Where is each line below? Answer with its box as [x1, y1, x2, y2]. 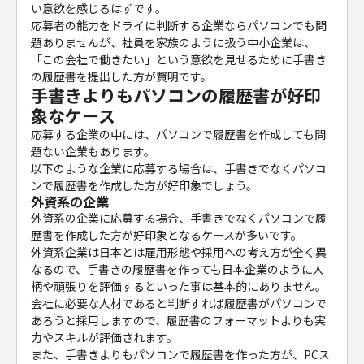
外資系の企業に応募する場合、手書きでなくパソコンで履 [31, 210, 327, 227]
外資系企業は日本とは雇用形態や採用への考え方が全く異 [31, 244, 327, 261]
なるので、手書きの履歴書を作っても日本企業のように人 [31, 261, 325, 278]
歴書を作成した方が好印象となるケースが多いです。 [31, 227, 303, 244]
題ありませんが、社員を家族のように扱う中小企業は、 [31, 34, 316, 51]
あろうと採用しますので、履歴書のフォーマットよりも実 [31, 312, 327, 329]
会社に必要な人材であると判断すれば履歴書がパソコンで [31, 295, 327, 312]
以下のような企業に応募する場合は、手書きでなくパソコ [31, 160, 327, 177]
